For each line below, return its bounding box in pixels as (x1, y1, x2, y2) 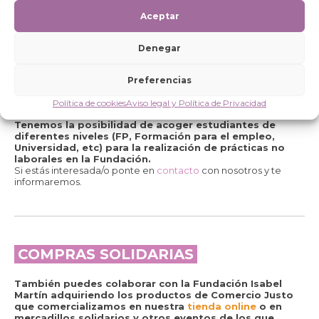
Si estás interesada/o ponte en (14, 164, 157, 176)
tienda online (187, 300, 256, 312)
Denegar (138, 42, 181, 53)
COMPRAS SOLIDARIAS (18, 246, 194, 263)
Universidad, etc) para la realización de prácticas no (14, 142, 285, 153)
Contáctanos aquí (14, 4, 96, 15)
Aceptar (140, 10, 179, 21)
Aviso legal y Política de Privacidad (126, 98, 266, 108)
